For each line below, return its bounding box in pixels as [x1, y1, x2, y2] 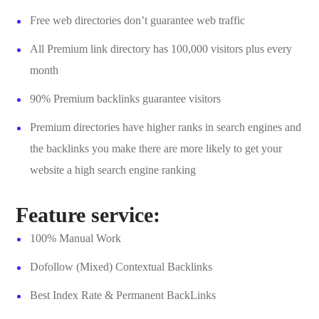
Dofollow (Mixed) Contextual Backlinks [30, 261, 213, 273]
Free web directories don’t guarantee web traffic [30, 14, 246, 27]
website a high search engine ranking [30, 164, 197, 177]
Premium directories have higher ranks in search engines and [30, 121, 302, 134]
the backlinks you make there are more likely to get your [30, 142, 283, 155]
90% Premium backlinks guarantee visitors [30, 93, 221, 105]
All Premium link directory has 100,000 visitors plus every [30, 43, 293, 56]
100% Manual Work [30, 232, 122, 245]
